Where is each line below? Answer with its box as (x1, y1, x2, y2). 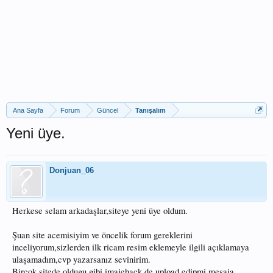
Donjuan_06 (49, 166, 94, 175)
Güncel (97, 107, 118, 114)
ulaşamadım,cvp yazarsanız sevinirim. (12, 253, 151, 265)
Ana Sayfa (13, 107, 43, 114)
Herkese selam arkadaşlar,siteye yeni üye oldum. (12, 205, 188, 216)
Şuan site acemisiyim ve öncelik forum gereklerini (12, 229, 193, 241)
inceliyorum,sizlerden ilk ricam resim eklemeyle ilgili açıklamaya (12, 241, 249, 253)
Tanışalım (135, 107, 166, 114)
